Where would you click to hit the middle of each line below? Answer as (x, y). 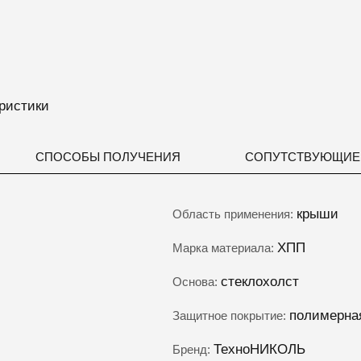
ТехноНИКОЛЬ (259, 349)
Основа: (196, 282)
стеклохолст (259, 282)
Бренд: (193, 349)
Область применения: (234, 214)
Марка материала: (224, 248)
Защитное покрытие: (230, 315)
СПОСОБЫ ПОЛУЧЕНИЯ (108, 157)
